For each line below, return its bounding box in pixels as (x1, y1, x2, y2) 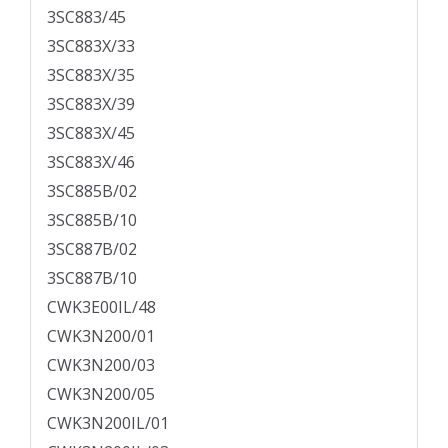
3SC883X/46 (47, 151, 135, 174)
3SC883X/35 (47, 64, 135, 87)
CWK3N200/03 (47, 354, 155, 377)
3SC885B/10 (47, 209, 137, 232)
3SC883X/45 (47, 122, 135, 145)
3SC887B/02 (47, 238, 137, 261)
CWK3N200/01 (47, 325, 155, 348)
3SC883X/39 (47, 93, 135, 116)
